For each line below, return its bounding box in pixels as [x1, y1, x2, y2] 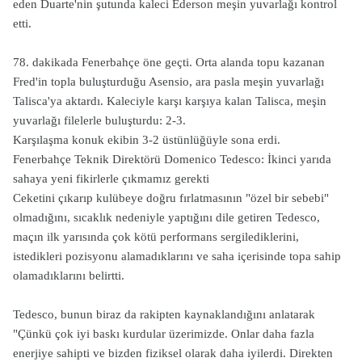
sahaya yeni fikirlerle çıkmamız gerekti [13, 172, 209, 185]
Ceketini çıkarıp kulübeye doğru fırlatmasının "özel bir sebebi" [13, 192, 329, 204]
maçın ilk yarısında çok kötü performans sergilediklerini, [13, 230, 299, 243]
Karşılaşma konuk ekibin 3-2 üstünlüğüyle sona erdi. [13, 133, 280, 146]
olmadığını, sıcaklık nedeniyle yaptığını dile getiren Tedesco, [13, 211, 320, 224]
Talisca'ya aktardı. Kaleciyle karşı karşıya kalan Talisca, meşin [13, 95, 326, 107]
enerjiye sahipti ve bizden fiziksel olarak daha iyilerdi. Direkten [13, 347, 333, 360]
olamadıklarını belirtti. [13, 269, 124, 282]
